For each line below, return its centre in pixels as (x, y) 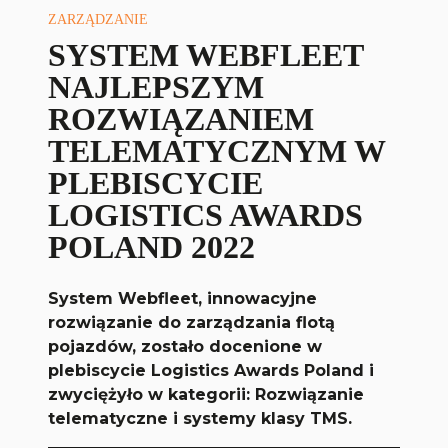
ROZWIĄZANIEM (181, 119)
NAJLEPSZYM (156, 87)
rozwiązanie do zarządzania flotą (192, 323)
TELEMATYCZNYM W (217, 151)
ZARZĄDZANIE (98, 20)
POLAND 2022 (152, 247)
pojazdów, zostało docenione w (185, 347)
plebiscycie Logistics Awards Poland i (211, 371)
